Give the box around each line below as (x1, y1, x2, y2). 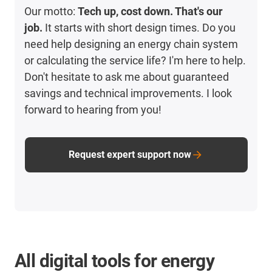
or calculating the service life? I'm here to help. (24, 53, 246, 67)
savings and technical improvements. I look (24, 86, 233, 100)
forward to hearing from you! (24, 103, 162, 116)
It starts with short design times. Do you (42, 21, 236, 34)
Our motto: (24, 4, 78, 18)
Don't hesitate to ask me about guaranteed (24, 70, 229, 83)
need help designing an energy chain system (24, 37, 239, 50)
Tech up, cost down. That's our (78, 4, 223, 18)
